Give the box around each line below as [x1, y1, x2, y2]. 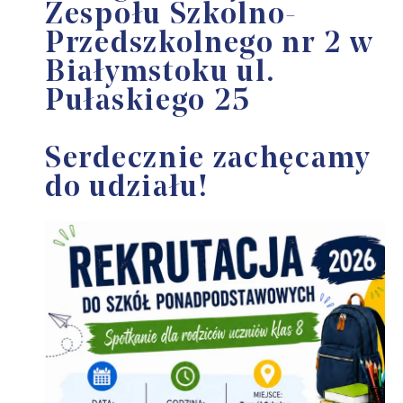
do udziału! [45, 173, 209, 203]
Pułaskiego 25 [45, 86, 252, 117]
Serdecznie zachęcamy [45, 144, 372, 175]
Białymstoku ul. [45, 58, 275, 88]
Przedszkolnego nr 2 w [45, 29, 374, 59]
